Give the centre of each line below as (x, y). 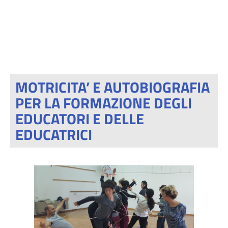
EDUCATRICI (54, 134)
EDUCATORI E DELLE (80, 119)
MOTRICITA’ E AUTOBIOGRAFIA (112, 87)
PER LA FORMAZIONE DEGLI (104, 103)
